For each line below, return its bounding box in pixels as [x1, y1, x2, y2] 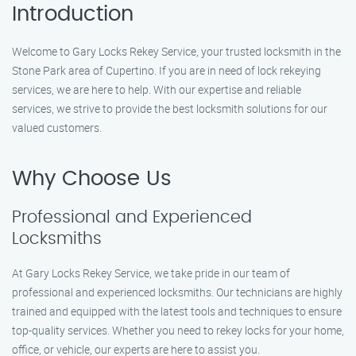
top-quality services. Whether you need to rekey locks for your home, [12, 323, 344, 338]
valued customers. [12, 120, 102, 135]
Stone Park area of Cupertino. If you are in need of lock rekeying [12, 63, 321, 78]
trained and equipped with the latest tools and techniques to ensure [12, 304, 342, 319]
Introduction [12, 4, 133, 25]
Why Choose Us [12, 168, 172, 189]
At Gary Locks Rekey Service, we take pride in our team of [12, 265, 290, 281]
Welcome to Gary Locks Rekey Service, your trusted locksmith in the [12, 44, 341, 59]
